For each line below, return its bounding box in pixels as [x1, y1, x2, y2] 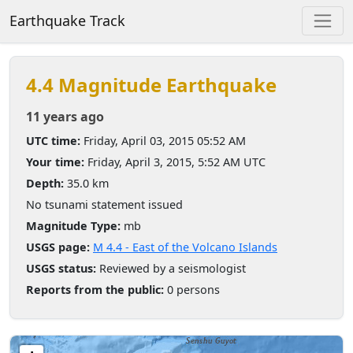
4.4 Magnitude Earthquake [26, 71, 277, 98]
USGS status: [26, 260, 96, 276]
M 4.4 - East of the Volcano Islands [93, 239, 277, 255]
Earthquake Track [9, 11, 125, 31]
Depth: [26, 175, 64, 191]
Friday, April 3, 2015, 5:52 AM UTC [87, 154, 266, 169]
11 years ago [26, 107, 104, 125]
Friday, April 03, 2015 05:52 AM [80, 132, 246, 148]
